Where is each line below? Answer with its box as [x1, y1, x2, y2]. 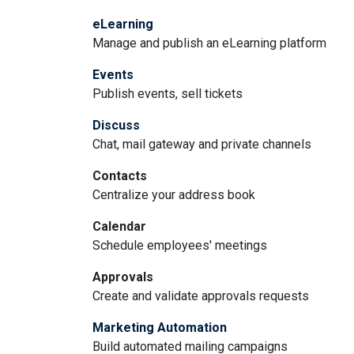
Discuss [92, 118, 140, 133]
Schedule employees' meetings [92, 238, 267, 253]
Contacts [92, 168, 147, 183]
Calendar [92, 219, 146, 234]
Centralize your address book [92, 187, 255, 202]
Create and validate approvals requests [92, 288, 309, 303]
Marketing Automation [92, 320, 227, 335]
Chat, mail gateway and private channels [92, 137, 311, 152]
